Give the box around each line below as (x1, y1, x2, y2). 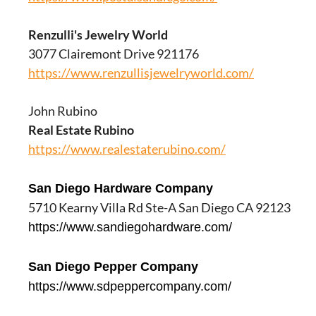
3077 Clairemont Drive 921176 (28, 46, 199, 61)
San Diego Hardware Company (28, 181, 213, 195)
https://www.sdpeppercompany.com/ (28, 279, 231, 293)
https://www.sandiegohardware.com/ (28, 220, 232, 234)
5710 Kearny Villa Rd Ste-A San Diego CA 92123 (28, 200, 291, 215)
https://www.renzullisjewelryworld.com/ (28, 65, 254, 80)
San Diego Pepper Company (28, 260, 202, 274)
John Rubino (28, 103, 97, 119)
